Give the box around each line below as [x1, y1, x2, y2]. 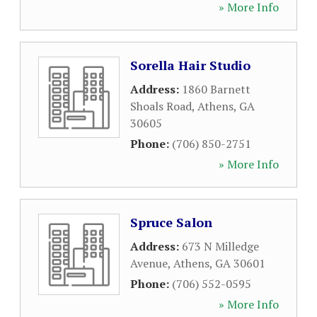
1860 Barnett [182, 81, 250, 97]
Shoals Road [130, 98, 192, 114]
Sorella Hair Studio [130, 57, 250, 74]
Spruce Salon [130, 214, 212, 231]
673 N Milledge [182, 238, 259, 254]
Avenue [130, 255, 168, 271]
